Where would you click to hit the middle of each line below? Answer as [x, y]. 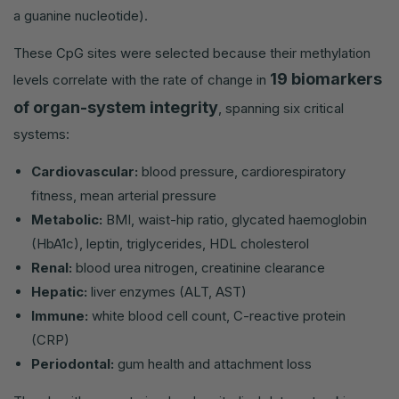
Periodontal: [73, 363]
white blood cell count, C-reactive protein [217, 315]
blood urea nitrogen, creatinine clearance [199, 267]
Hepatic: [59, 291]
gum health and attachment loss [213, 363]
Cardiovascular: [85, 171]
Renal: [52, 267]
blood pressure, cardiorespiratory [242, 171]
